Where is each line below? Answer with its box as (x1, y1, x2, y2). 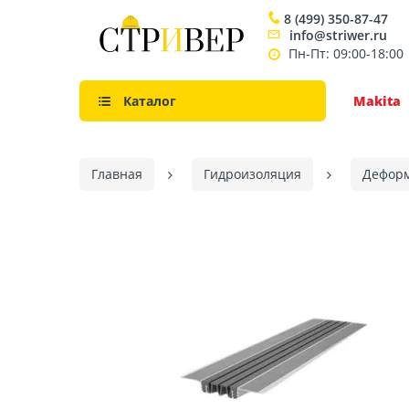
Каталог (123, 92, 176, 110)
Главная (91, 165, 142, 183)
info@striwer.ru (289, 26, 387, 44)
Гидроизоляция (204, 165, 301, 183)
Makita (353, 92, 401, 110)
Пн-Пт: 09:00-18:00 (288, 45, 404, 62)
